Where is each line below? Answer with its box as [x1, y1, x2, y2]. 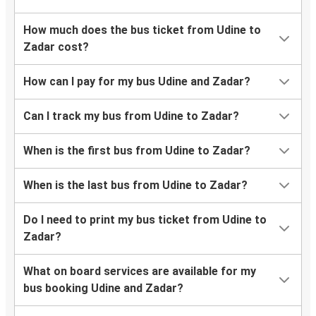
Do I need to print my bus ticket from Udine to [23, 213, 267, 227]
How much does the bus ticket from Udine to [23, 23, 261, 37]
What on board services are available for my [23, 265, 256, 279]
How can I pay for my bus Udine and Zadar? [23, 75, 250, 89]
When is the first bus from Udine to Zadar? [23, 144, 250, 158]
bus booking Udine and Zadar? [23, 281, 183, 296]
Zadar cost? [23, 40, 89, 54]
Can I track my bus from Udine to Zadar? [23, 109, 239, 123]
